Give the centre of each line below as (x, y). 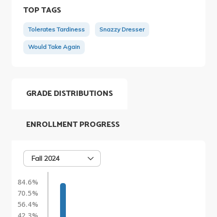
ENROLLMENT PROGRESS (73, 124)
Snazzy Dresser (122, 30)
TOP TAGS (42, 10)
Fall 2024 (46, 158)
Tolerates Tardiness (56, 30)
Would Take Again (54, 47)
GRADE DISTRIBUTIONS (70, 93)
